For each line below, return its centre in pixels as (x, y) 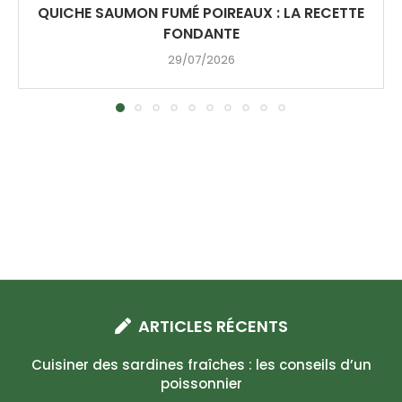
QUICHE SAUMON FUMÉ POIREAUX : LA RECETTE (201, 13)
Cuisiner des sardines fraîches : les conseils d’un (201, 365)
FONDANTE (201, 33)
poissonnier (201, 384)
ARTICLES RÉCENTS (213, 326)
